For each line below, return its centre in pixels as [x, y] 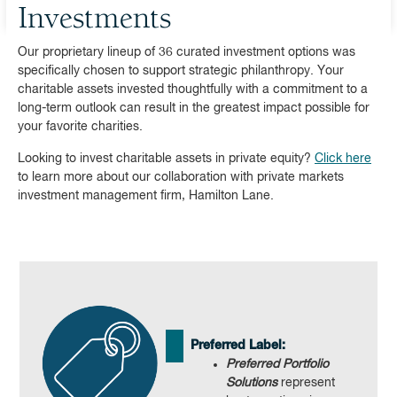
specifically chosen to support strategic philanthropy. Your [181, 71]
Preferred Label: [238, 346]
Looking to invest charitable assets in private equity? [166, 159]
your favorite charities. [80, 127]
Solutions [252, 383]
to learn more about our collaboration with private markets [181, 177]
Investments [94, 20]
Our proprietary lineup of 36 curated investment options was [187, 52]
